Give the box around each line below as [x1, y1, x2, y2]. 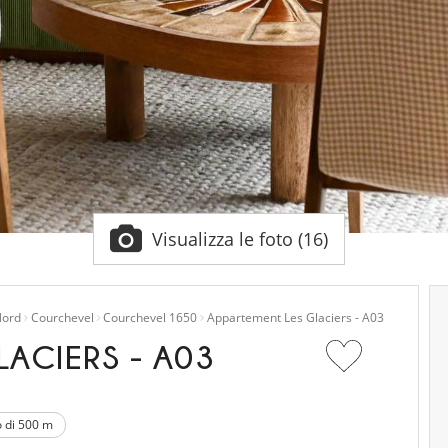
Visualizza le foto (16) [152, 226, 328, 251]
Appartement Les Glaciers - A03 [206, 309, 384, 327]
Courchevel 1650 [103, 309, 197, 327]
